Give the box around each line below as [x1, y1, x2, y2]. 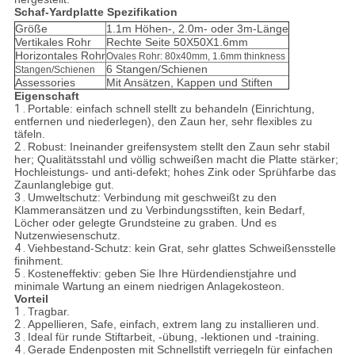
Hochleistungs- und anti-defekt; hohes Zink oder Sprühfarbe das [13, 166, 336, 179]
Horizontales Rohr [14, 49, 105, 63]
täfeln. [13, 128, 45, 141]
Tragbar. [27, 305, 70, 319]
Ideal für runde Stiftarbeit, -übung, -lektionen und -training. [27, 330, 319, 344]
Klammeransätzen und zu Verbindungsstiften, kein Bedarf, [13, 204, 305, 217]
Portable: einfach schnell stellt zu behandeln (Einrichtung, [27, 102, 315, 116]
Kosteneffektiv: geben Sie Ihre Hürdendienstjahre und [27, 267, 296, 281]
